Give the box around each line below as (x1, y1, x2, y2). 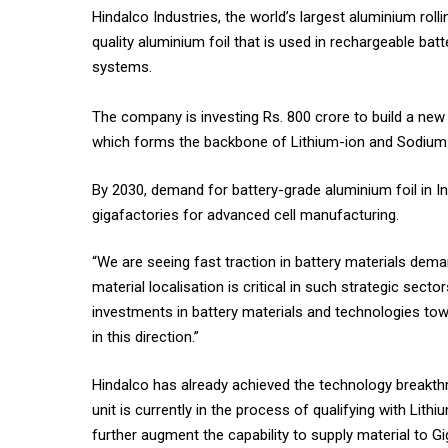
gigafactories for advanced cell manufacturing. (92, 205, 399, 224)
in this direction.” (92, 328, 199, 347)
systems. (92, 58, 152, 77)
